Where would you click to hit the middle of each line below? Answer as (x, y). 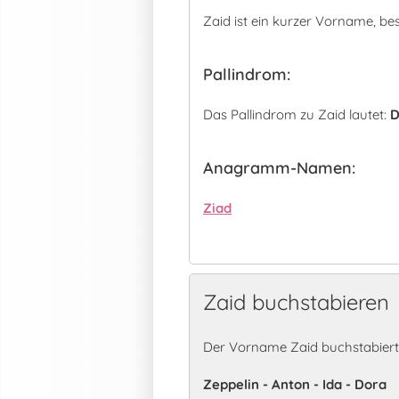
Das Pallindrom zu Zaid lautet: (297, 114)
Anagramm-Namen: (279, 168)
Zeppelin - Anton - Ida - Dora (295, 384)
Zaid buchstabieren (296, 302)
